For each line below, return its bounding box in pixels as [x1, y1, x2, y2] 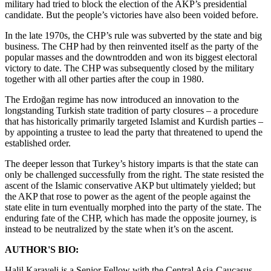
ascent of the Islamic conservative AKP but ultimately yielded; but [5, 180, 255, 191]
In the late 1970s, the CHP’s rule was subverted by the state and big [5, 30, 262, 41]
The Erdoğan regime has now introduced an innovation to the [5, 94, 239, 105]
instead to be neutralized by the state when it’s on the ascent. [5, 223, 233, 234]
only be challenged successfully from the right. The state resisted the [5, 169, 264, 180]
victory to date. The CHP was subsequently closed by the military [5, 62, 254, 73]
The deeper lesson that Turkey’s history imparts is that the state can [5, 158, 258, 169]
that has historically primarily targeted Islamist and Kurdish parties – [5, 116, 263, 126]
